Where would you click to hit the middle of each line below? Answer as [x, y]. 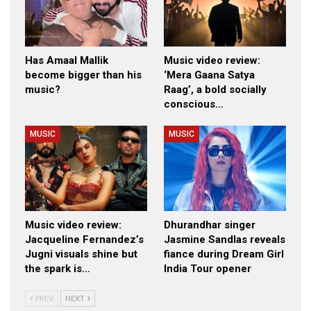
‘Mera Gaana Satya [209, 75]
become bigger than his [83, 75]
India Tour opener [208, 268]
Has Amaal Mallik [67, 60]
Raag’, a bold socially [215, 89]
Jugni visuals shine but [81, 254]
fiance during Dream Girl [224, 254]
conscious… [194, 104]
